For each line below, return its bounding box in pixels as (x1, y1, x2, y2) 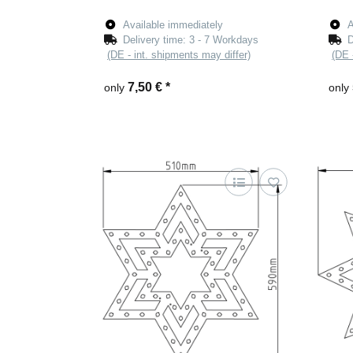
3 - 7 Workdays (189, 34, 259, 46)
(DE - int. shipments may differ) (107, 49, 251, 61)
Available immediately (123, 19, 224, 32)
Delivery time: (123, 34, 190, 46)
